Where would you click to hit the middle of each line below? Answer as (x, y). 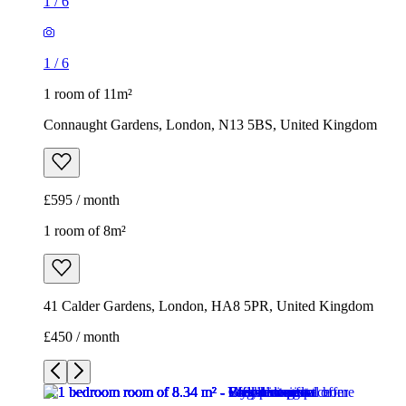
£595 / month (82, 200)
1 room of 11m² (88, 94)
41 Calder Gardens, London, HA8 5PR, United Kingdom (208, 306)
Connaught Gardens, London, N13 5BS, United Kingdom (210, 125)
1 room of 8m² (85, 231)
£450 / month (82, 337)
